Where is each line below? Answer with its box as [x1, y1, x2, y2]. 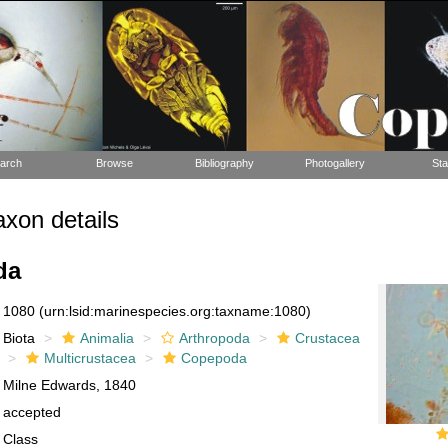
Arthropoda [179, 330, 251, 346]
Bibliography [195, 157, 254, 169]
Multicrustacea [44, 350, 137, 366]
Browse [96, 157, 133, 169]
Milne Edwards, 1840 [3, 377, 137, 393]
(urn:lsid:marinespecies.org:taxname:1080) [39, 303, 312, 319]
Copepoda [181, 350, 248, 366]
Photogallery [304, 157, 365, 169]
